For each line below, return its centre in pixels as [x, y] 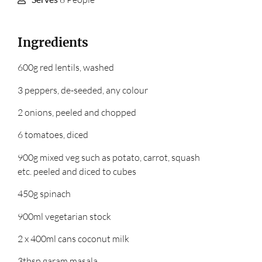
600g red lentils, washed [65, 68]
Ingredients [53, 43]
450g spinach [44, 194]
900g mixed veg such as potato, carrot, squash [108, 157]
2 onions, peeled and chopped [77, 113]
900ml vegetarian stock [64, 216]
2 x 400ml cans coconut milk [73, 239]
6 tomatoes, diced [53, 135]
